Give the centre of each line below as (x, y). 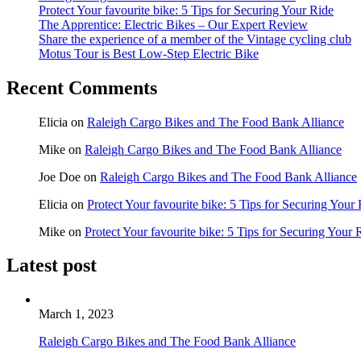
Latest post (52, 266)
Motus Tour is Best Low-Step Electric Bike (149, 53)
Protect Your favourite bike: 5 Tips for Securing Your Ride (186, 10)
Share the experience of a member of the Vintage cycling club (195, 39)
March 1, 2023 (76, 314)
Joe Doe (60, 176)
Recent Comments (82, 87)
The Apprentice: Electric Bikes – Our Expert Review (173, 24)
